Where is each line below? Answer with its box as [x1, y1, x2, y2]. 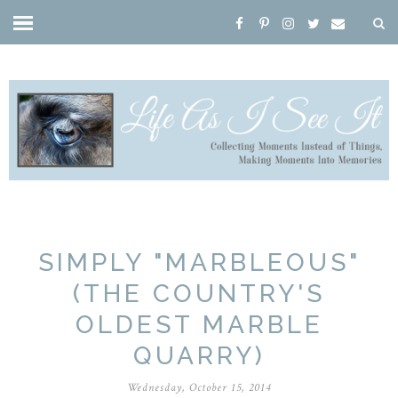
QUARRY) [132, 340, 266, 370]
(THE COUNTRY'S [73, 278, 325, 308]
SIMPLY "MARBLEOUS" [37, 247, 361, 277]
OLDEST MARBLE [75, 309, 323, 339]
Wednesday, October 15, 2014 [127, 379, 271, 395]
